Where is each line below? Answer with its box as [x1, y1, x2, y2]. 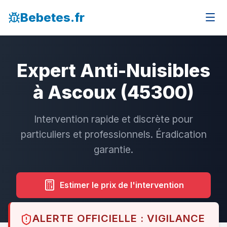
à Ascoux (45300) [33, 81, 194, 103]
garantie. [94, 143, 133, 156]
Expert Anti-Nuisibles [17, 59, 210, 82]
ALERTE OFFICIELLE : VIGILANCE [32, 212, 205, 224]
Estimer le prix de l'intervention [59, 179, 184, 190]
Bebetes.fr [20, 10, 85, 25]
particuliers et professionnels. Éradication [20, 128, 207, 140]
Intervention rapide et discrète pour [34, 113, 193, 125]
